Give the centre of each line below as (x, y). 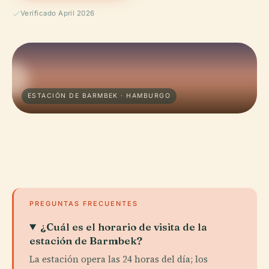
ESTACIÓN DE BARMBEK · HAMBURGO (99, 96)
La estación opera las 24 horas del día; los (119, 259)
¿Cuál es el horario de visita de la (124, 227)
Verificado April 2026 (58, 13)
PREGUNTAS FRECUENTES (84, 204)
